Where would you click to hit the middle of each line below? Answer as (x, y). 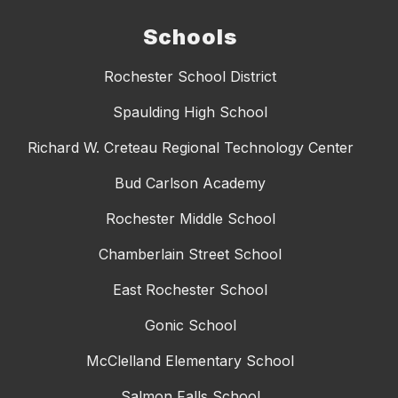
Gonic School (190, 326)
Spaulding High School (190, 112)
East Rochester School (190, 290)
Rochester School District (190, 77)
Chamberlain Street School (190, 255)
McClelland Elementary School (190, 361)
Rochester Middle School (190, 219)
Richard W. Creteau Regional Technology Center (190, 148)
